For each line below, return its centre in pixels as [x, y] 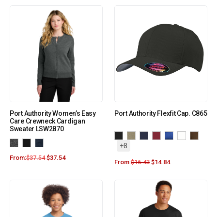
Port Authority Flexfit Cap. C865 [161, 114]
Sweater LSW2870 [37, 129]
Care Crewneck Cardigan [47, 121]
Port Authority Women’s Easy [53, 114]
